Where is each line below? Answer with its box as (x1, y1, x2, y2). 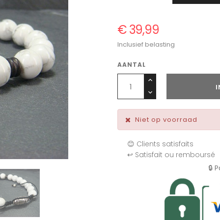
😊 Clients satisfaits (127, 139, 193, 149)
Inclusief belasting (117, 40, 175, 50)
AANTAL (117, 60, 146, 69)
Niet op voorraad (135, 115, 197, 125)
